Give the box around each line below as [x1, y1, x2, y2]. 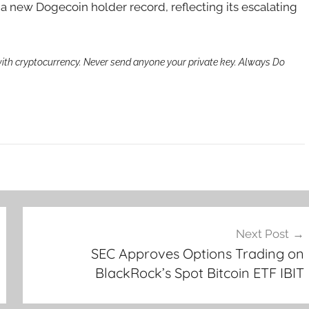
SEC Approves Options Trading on [90, 245, 304, 262]
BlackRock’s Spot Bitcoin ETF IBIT [94, 264, 304, 281]
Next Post [235, 227, 289, 241]
